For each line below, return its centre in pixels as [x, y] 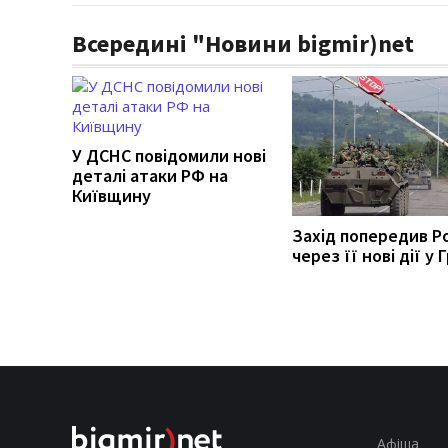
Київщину [111, 195]
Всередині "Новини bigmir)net [243, 43]
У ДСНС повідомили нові [169, 155]
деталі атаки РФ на [150, 175]
